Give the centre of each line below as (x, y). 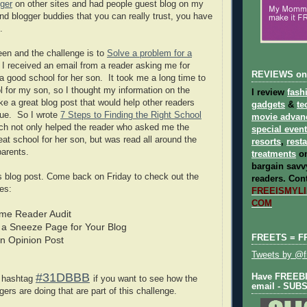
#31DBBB (63, 277)
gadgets (268, 105)
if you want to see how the (145, 279)
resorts (266, 142)
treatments (274, 154)
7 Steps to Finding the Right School (131, 115)
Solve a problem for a (149, 53)
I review (269, 92)
